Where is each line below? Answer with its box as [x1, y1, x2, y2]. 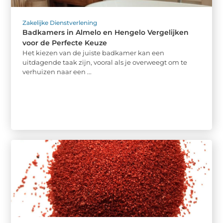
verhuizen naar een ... [22, 68, 92, 76]
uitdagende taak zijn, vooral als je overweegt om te [22, 58, 188, 66]
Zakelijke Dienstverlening [22, 19, 98, 26]
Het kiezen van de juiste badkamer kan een [22, 49, 165, 57]
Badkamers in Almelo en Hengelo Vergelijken [22, 28, 189, 37]
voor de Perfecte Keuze [22, 38, 108, 47]
